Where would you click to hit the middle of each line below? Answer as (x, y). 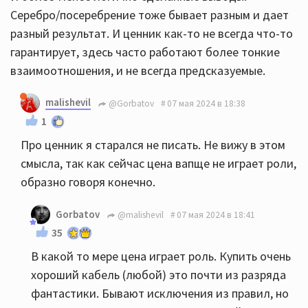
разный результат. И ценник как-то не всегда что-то (152, 33)
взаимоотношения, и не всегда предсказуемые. (138, 70)
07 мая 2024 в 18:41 (216, 214)
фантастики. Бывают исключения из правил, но (160, 293)
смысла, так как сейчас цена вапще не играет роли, (158, 163)
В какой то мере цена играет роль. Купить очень (161, 256)
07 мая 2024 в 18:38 (206, 103)
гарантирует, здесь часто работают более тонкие (145, 52)
